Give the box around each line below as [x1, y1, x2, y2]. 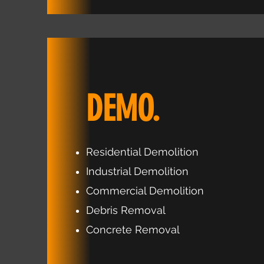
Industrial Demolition [86, 165, 189, 177]
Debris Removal [86, 204, 166, 216]
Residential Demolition [86, 146, 199, 158]
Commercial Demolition [86, 184, 204, 197]
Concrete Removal [86, 223, 180, 236]
